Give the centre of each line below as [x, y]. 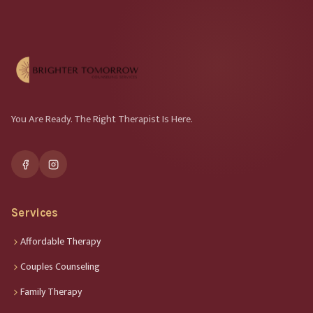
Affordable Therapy [60, 242]
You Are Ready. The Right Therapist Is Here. [102, 120]
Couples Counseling [60, 267]
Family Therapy [51, 292]
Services [35, 213]
